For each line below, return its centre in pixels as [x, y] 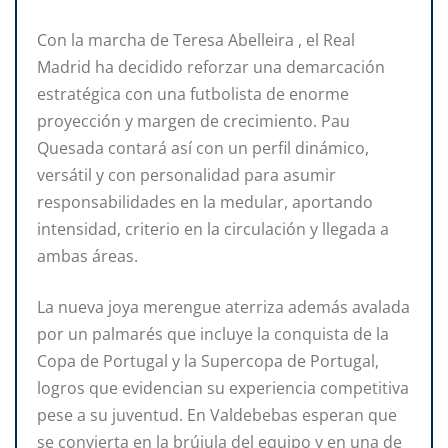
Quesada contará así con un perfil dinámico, [203, 148]
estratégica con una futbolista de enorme [193, 94]
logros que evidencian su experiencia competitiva [223, 388]
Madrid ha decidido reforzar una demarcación [211, 67]
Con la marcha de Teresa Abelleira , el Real [196, 40]
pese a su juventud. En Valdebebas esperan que [217, 415]
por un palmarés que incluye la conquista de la [213, 334]
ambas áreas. [87, 256]
